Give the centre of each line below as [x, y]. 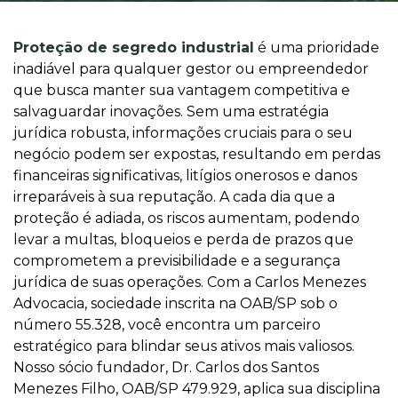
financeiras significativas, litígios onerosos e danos [185, 175]
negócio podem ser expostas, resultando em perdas [197, 154]
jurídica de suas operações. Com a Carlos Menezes [190, 282]
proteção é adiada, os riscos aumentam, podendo [187, 218]
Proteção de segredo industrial [134, 48]
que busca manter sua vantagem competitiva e [182, 90]
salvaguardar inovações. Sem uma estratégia [171, 111]
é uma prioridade [317, 48]
